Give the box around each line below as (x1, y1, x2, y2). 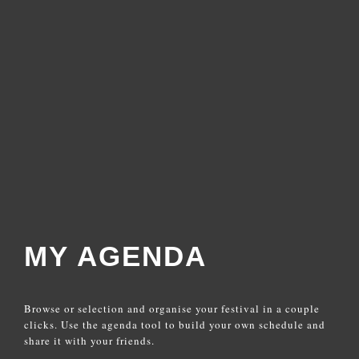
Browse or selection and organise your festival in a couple (24, 301, 320, 316)
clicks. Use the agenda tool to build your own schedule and (24, 317, 325, 332)
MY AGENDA (24, 240, 207, 272)
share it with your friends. (24, 333, 155, 348)
